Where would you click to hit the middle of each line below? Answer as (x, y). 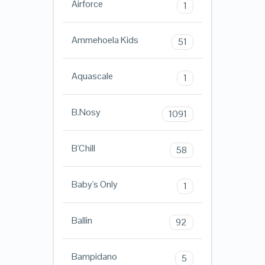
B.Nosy (86, 112)
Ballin (82, 221)
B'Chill (83, 148)
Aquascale (92, 76)
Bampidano (94, 257)
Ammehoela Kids (105, 40)
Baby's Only (94, 185)
